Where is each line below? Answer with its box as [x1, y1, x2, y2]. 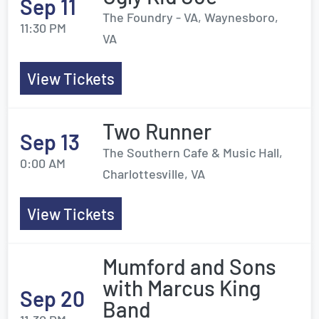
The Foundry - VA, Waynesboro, [103, 9, 278, 25]
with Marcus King [103, 275, 261, 300]
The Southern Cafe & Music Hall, [103, 145, 283, 160]
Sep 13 [20, 129, 80, 155]
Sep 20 [20, 286, 85, 311]
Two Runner [103, 118, 211, 144]
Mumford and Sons [103, 253, 276, 279]
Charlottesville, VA [103, 166, 205, 182]
